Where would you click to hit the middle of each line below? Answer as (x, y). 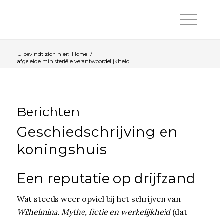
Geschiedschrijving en (97, 132)
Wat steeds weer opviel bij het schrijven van (98, 199)
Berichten (48, 112)
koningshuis (62, 149)
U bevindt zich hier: (43, 54)
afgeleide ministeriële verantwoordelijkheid (73, 61)
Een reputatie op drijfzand (106, 178)
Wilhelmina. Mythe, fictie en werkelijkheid (93, 211)
